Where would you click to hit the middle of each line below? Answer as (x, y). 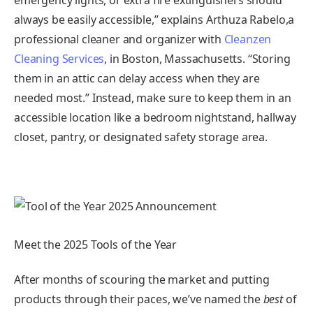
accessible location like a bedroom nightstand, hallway (155, 117)
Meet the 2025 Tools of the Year (96, 245)
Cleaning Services (59, 58)
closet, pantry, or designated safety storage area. (141, 137)
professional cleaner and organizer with (119, 39)
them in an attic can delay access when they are (137, 78)
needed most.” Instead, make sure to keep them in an (153, 97)
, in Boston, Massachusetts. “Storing (197, 58)
